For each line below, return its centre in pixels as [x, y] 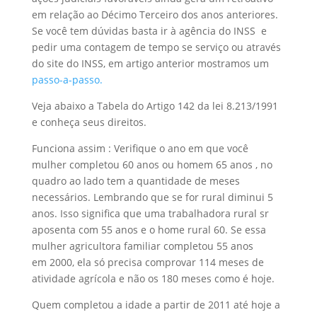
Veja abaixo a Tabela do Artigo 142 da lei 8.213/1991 [155, 105]
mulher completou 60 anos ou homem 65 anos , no [152, 164]
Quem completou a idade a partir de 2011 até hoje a [156, 304]
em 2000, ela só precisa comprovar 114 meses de [148, 262]
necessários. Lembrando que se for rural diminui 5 [152, 197]
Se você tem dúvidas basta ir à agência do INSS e [149, 30]
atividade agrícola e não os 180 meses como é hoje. [153, 278]
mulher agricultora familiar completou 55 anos [142, 246]
